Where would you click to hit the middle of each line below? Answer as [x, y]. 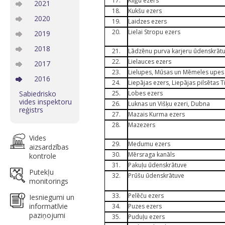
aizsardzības [49, 147]
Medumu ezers [149, 144]
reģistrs [31, 110]
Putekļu [41, 172]
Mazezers [142, 125]
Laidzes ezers [147, 21]
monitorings [49, 181]
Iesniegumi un [52, 197]
